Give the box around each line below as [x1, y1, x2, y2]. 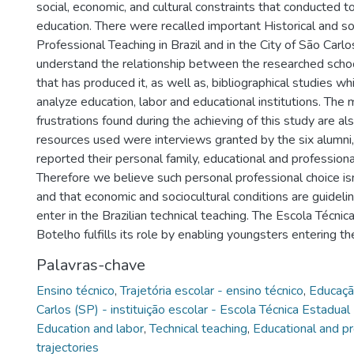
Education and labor [36, 320, 144, 337]
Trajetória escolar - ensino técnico [120, 282, 303, 299]
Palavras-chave [36, 254, 145, 276]
